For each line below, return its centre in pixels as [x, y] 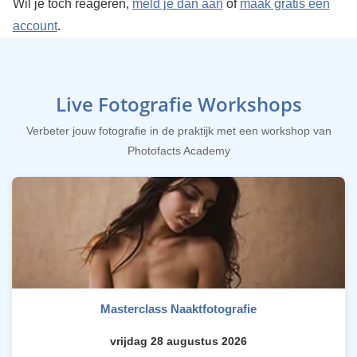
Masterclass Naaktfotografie [178, 309]
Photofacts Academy [178, 151]
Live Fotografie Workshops [178, 104]
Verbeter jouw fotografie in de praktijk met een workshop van [178, 131]
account [35, 26]
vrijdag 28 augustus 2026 [178, 341]
